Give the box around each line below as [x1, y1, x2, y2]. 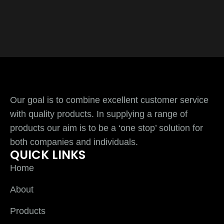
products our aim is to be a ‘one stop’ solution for [10, 122, 203, 133]
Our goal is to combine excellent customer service [10, 94, 208, 105]
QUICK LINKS [10, 146, 85, 163]
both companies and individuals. [10, 136, 138, 147]
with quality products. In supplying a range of [10, 108, 187, 119]
